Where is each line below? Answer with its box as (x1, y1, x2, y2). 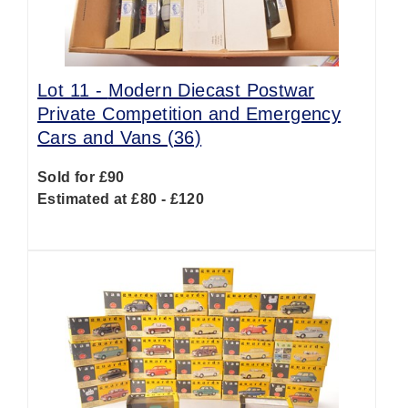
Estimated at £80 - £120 (37, 191, 205, 207)
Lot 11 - (37, 80, 108, 100)
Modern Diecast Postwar (107, 80, 315, 100)
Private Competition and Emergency (37, 104, 342, 124)
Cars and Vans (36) (37, 127, 202, 148)
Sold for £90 (37, 169, 125, 185)
